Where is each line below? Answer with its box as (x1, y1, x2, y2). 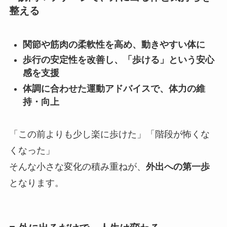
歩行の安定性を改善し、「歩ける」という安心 (22, 55, 214, 65)
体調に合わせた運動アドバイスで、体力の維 (22, 83, 205, 94)
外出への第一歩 (145, 162, 210, 172)
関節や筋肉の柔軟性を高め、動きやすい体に (22, 39, 205, 50)
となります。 (9, 178, 64, 188)
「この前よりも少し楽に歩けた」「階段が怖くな (9, 129, 210, 140)
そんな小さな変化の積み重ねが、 (9, 162, 146, 172)
